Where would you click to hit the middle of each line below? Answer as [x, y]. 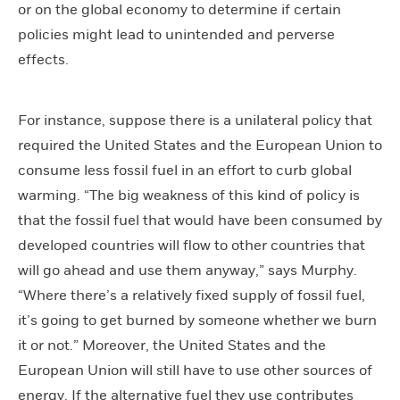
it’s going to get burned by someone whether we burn [197, 321]
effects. [43, 60]
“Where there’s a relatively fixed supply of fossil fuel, [192, 296]
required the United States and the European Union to [200, 146]
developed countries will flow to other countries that [192, 246]
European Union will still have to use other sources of [195, 371]
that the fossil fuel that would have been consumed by [200, 221]
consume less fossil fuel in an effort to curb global [185, 171]
